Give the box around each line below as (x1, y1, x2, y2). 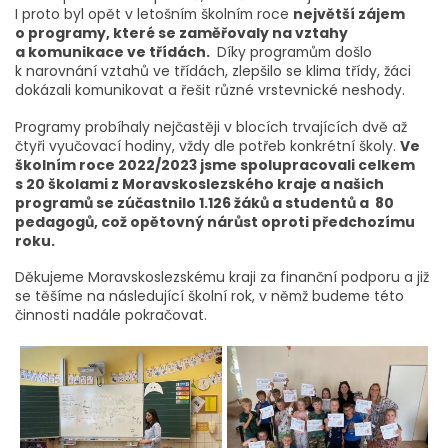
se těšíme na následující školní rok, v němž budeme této (15, 285, 404, 306)
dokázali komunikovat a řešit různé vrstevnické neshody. (15, 80, 405, 101)
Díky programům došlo (213, 42, 372, 63)
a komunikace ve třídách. (15, 42, 213, 63)
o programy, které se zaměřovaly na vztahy (15, 23, 348, 44)
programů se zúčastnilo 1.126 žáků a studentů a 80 (15, 192, 394, 213)
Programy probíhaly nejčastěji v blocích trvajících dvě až (15, 116, 407, 137)
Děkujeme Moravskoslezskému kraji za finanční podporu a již (15, 266, 429, 287)
